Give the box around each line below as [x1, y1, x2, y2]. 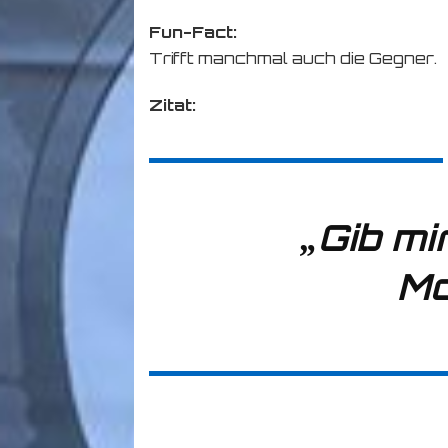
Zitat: [149, 95, 197, 116]
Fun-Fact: [149, 22, 238, 43]
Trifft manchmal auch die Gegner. [149, 48, 438, 69]
